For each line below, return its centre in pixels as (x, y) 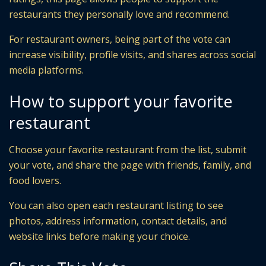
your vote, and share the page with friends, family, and (130, 165)
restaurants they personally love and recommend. (119, 14)
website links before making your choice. (99, 237)
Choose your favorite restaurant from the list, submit (128, 150)
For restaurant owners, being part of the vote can (120, 39)
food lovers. (35, 181)
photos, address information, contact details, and (118, 221)
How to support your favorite (121, 102)
